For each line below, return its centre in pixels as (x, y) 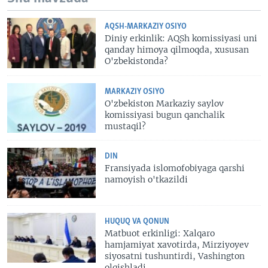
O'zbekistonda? (137, 61)
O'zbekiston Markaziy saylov (165, 103)
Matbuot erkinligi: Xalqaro (160, 233)
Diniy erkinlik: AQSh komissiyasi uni (181, 39)
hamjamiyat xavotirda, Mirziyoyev (177, 244)
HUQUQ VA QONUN (137, 221)
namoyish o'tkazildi (147, 180)
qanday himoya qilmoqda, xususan (177, 50)
